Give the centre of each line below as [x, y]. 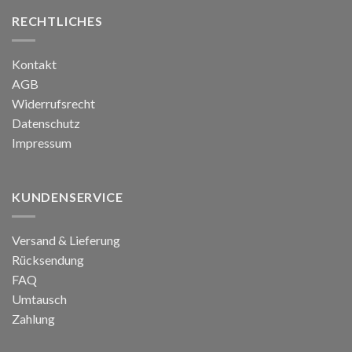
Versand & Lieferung [66, 240]
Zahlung [33, 318]
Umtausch [39, 299]
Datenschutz [46, 123]
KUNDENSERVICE [68, 197]
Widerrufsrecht [53, 103]
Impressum [42, 142]
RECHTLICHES [57, 21]
